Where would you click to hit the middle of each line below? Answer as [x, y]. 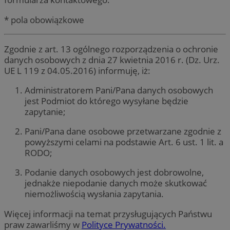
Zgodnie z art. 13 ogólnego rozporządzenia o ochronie [111, 49]
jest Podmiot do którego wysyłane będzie [107, 101]
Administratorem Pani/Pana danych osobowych [119, 90]
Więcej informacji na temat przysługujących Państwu [108, 214]
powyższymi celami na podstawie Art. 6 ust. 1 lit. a [124, 142]
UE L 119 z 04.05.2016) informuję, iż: [77, 70]
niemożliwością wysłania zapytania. [94, 194]
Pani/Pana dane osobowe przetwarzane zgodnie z [123, 131]
